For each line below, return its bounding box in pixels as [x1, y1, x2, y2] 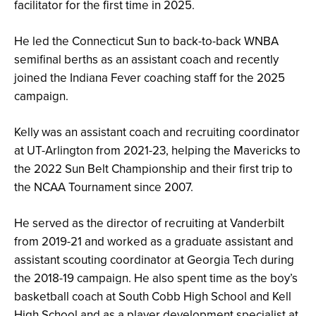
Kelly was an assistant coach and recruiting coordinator [14, 123, 300, 141]
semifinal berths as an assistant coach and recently [14, 51, 279, 68]
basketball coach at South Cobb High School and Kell [14, 288, 291, 305]
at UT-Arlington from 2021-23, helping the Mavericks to [14, 142, 300, 159]
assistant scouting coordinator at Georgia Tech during [14, 251, 294, 269]
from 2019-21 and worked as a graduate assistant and [14, 233, 293, 250]
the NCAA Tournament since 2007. [14, 178, 193, 196]
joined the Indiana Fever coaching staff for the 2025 [14, 69, 285, 87]
